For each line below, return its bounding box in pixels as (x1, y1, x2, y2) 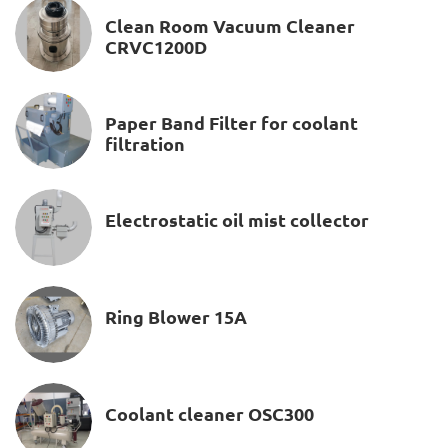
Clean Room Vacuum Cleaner (105, 14, 355, 38)
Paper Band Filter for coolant (105, 111, 358, 135)
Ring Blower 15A (105, 305, 247, 329)
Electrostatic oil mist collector (105, 208, 369, 232)
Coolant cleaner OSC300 (105, 402, 314, 426)
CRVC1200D (105, 35, 207, 59)
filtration (105, 132, 185, 156)
